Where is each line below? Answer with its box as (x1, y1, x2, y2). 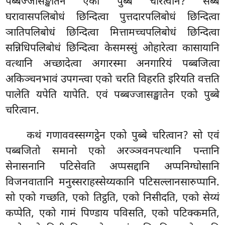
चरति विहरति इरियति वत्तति (115, 73, 219, 87)
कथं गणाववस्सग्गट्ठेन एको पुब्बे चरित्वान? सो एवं (27, 129, 219, 144)
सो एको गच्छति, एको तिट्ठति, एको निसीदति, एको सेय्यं (6, 191, 219, 206)
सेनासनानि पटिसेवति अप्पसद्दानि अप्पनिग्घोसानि (6, 160, 219, 175)
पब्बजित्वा (182, 57, 219, 72)
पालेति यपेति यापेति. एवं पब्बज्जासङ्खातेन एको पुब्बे (6, 88, 219, 103)
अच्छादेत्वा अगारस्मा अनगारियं (43, 57, 182, 72)
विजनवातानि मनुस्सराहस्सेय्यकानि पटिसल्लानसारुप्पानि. (6, 176, 219, 190)
